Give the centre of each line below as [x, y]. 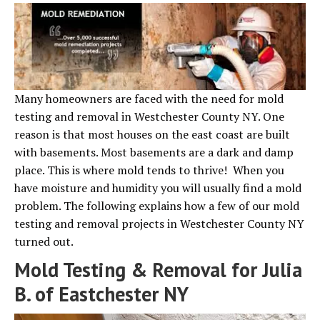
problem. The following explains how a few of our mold [157, 206]
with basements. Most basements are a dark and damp [154, 152]
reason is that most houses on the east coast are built [152, 135]
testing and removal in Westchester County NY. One [149, 117]
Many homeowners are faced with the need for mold [149, 99]
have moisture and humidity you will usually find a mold [158, 188]
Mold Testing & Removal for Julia [158, 270]
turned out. [44, 242]
